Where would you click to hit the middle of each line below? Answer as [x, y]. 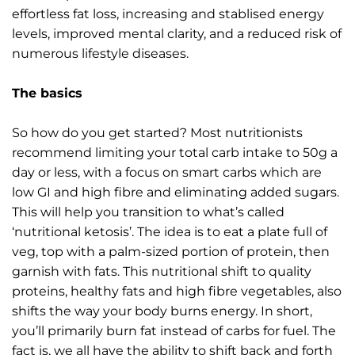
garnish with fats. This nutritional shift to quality [162, 271]
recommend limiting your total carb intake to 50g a [175, 152]
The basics [47, 93]
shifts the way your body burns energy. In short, [162, 311]
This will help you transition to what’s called [148, 212]
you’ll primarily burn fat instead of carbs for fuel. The [174, 330]
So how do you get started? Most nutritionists [157, 132]
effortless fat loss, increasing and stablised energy [168, 13]
